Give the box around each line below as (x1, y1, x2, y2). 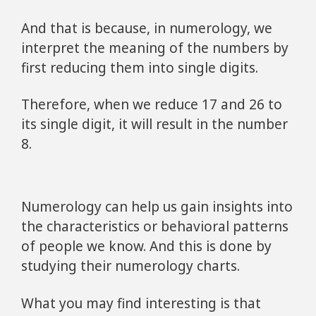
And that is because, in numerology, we (21, 18, 272, 37)
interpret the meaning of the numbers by (21, 38, 288, 57)
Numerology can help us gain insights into (21, 197, 293, 216)
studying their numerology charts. (21, 256, 240, 275)
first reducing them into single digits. (21, 58, 258, 77)
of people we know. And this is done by (21, 236, 272, 255)
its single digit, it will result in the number (21, 115, 288, 134)
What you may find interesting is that (21, 293, 261, 312)
